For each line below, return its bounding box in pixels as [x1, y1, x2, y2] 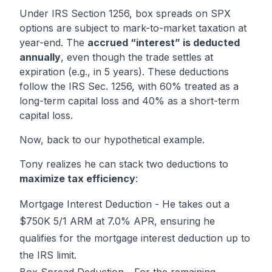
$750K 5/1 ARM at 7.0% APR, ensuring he [19, 215, 215, 228]
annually [19, 51, 61, 64]
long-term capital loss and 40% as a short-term [19, 95, 239, 107]
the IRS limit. [19, 249, 76, 262]
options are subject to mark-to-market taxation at [19, 22, 246, 35]
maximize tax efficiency [19, 172, 135, 185]
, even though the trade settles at [61, 51, 213, 64]
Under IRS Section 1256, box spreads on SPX [19, 7, 231, 20]
